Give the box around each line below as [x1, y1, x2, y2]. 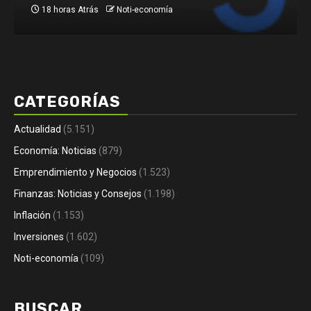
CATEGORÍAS [14, 92, 121, 111]
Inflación [14, 210, 51, 221]
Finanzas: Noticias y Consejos [14, 188, 142, 199]
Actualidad [14, 124, 61, 135]
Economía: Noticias [14, 145, 96, 156]
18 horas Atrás [40, 5, 99, 15]
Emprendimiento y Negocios [14, 167, 137, 178]
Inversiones [14, 231, 64, 242]
